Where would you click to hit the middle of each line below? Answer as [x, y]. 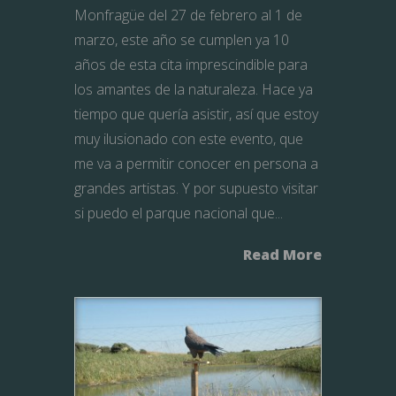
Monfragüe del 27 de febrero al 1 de [188, 15]
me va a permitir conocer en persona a [196, 164]
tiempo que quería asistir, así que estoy [196, 114]
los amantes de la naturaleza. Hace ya [194, 90]
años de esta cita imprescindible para [191, 65]
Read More [282, 255]
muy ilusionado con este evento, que [189, 139]
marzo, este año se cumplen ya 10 [182, 40]
